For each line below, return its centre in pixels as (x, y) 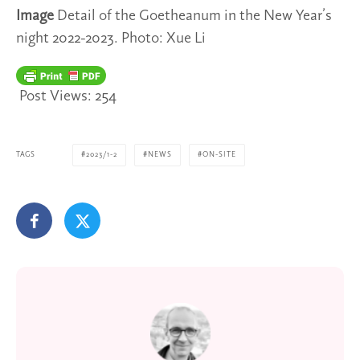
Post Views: (55, 97)
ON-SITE (219, 155)
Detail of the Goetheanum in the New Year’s (194, 16)
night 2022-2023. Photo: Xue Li (111, 39)
